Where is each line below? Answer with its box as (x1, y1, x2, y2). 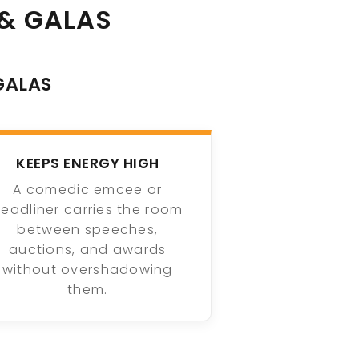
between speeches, (17, 220, 159, 240)
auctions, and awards (9, 240, 167, 260)
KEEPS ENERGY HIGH (16, 153, 159, 173)
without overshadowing (2, 260, 173, 280)
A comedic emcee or (13, 180, 163, 200)
